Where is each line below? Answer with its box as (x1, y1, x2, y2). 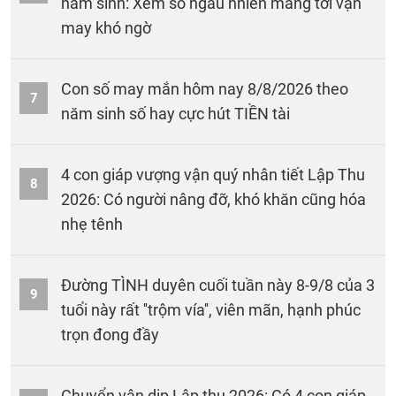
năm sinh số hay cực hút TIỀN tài (61, 103, 290, 123)
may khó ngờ (61, 18, 151, 37)
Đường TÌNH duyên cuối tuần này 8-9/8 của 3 (61, 275, 375, 294)
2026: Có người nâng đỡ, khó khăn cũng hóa (61, 189, 366, 209)
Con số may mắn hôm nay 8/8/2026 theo (61, 79, 348, 98)
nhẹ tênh (61, 214, 123, 233)
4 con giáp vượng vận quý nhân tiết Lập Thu (61, 164, 365, 184)
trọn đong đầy (61, 324, 159, 344)
